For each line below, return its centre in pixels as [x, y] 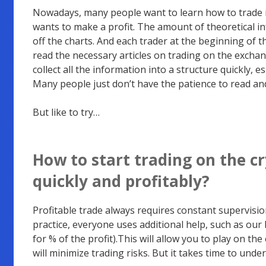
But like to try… [66, 112]
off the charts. [64, 41]
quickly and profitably [117, 181]
